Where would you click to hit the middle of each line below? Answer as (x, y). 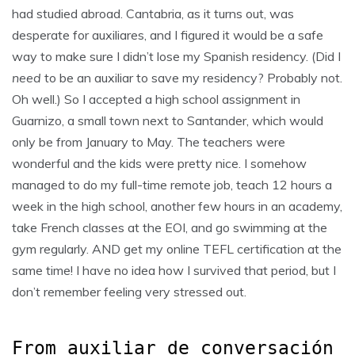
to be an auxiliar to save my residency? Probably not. (192, 77)
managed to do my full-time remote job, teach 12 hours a (172, 184)
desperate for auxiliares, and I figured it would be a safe (168, 34)
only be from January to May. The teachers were (149, 141)
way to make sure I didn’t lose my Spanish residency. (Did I (176, 56)
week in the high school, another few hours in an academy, (177, 206)
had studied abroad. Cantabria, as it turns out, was (153, 13)
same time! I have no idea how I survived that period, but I (174, 270)
